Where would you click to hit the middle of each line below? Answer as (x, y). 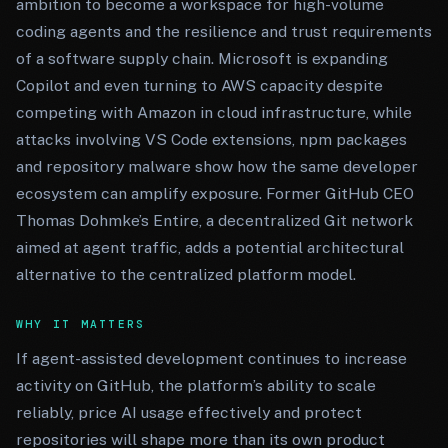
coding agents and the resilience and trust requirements (224, 31)
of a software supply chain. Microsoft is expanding (202, 58)
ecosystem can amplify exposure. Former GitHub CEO (215, 193)
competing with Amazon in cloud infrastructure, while (214, 112)
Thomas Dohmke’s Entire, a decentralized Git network (214, 220)
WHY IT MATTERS (81, 324)
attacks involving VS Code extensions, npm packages (211, 139)
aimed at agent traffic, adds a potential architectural (210, 247)
